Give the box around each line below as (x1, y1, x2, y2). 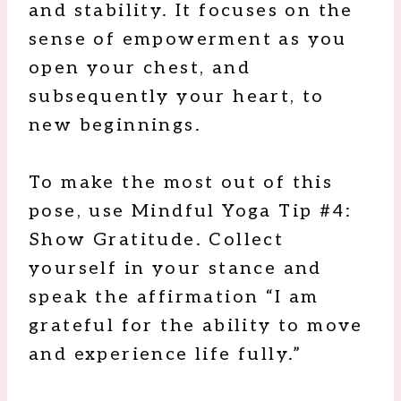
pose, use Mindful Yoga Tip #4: (29, 200, 352, 223)
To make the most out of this (29, 172, 334, 194)
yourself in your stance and (29, 258, 322, 280)
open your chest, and (29, 57, 251, 80)
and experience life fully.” (29, 344, 303, 366)
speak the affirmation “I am (29, 286, 320, 309)
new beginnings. (29, 115, 201, 137)
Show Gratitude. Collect (29, 229, 285, 252)
